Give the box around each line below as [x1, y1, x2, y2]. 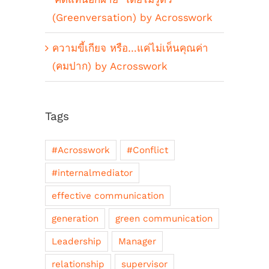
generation [52, 213, 98, 225]
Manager [118, 236, 156, 247]
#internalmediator [52, 168, 133, 179]
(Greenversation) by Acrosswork [52, 11, 213, 24]
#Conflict [127, 145, 168, 156]
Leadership [52, 236, 101, 247]
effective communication [52, 190, 164, 202]
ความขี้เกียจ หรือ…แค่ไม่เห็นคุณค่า [52, 42, 208, 55]
